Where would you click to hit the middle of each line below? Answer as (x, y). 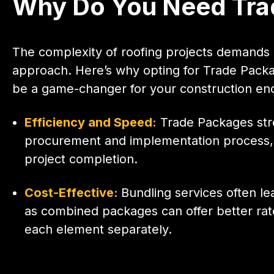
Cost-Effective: (73, 192)
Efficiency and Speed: (91, 122)
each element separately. (98, 229)
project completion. (81, 159)
